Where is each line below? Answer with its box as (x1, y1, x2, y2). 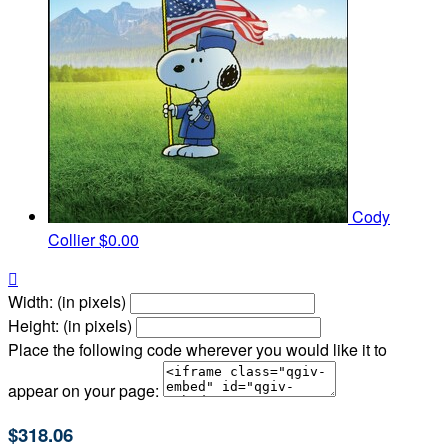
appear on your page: (8, 379, 159, 403)
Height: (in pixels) (8, 314, 132, 338)
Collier (48, 228, 99, 252)
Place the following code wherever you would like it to (8, 338, 387, 362)
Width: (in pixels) (8, 290, 126, 314)
